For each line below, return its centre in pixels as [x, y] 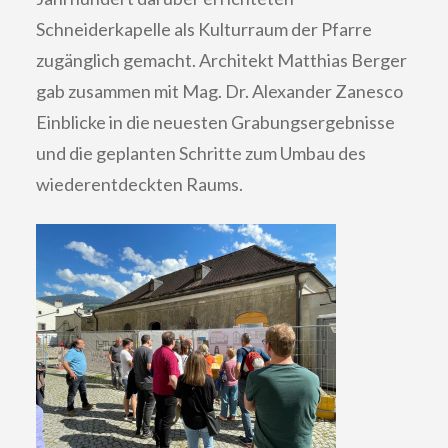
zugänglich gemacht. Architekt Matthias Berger [221, 60]
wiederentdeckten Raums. [140, 184]
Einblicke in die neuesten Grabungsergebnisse [215, 122]
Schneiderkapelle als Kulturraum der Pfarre [203, 29]
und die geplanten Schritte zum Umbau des [200, 153]
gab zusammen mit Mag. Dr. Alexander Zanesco [219, 91]
